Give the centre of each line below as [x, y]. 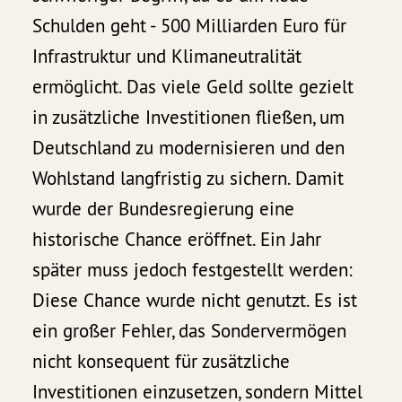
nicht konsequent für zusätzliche [162, 362]
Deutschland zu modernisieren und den [189, 148]
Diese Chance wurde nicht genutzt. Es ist [195, 301]
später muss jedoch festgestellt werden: [193, 270]
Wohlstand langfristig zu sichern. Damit [188, 179]
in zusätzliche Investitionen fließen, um [189, 118]
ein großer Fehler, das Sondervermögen [190, 331]
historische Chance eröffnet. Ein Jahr [177, 240]
